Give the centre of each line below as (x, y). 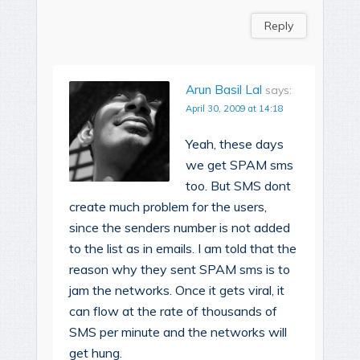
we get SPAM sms (239, 165)
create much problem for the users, (168, 207)
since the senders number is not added (180, 228)
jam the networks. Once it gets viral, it (177, 290)
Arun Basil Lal (224, 90)
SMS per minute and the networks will (178, 332)
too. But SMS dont (238, 186)
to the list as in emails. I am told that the (183, 249)
